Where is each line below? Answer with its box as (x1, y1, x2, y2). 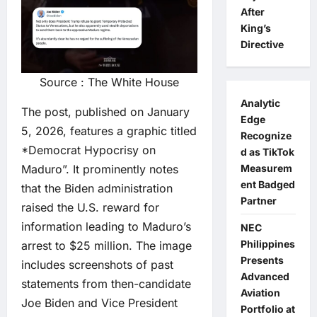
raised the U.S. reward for (21, 200, 159, 214)
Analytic (240, 97, 280, 109)
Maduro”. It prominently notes (21, 161, 178, 176)
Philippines (240, 238, 295, 250)
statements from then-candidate (21, 276, 191, 291)
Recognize (240, 129, 292, 142)
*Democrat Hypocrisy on (21, 142, 156, 157)
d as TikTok (240, 146, 294, 158)
